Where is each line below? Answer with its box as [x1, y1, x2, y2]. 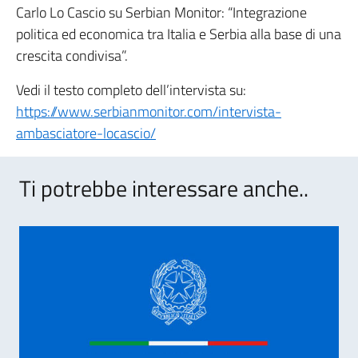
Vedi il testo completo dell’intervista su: [16, 79, 246, 101]
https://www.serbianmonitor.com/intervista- [16, 101, 281, 122]
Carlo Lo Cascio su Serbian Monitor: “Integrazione [16, 2, 307, 23]
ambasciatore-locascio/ [16, 122, 156, 144]
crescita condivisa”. [16, 45, 128, 66]
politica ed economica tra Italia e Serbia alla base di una [16, 23, 341, 45]
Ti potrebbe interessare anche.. [19, 171, 308, 205]
